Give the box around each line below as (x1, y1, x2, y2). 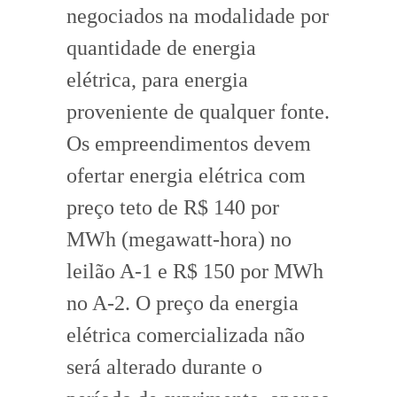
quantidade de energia (66, 35, 256, 59)
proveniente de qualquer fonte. (66, 99, 330, 123)
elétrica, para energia (66, 67, 248, 91)
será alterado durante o (66, 354, 262, 378)
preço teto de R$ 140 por (66, 195, 279, 219)
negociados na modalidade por (66, 4, 329, 27)
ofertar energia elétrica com (66, 163, 306, 187)
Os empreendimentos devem (66, 131, 311, 155)
